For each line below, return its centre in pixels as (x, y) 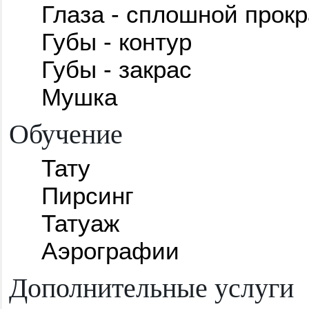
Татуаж (80, 223)
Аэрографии (110, 250)
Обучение (66, 132)
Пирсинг (87, 195)
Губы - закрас (116, 69)
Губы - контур (116, 41)
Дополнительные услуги (151, 286)
